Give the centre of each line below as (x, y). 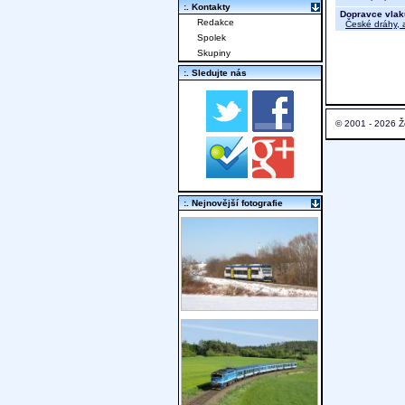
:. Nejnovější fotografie (233, 203)
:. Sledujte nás (215, 73)
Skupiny (214, 53)
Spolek (212, 38)
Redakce (216, 23)
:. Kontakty (207, 7)
